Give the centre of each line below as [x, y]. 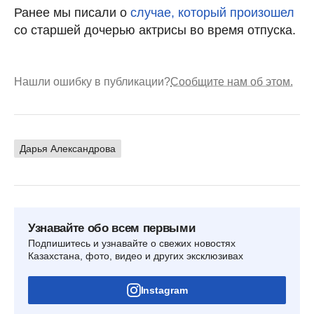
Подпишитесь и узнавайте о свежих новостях [132, 244]
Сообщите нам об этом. [232, 82]
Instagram [164, 291]
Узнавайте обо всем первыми [112, 228]
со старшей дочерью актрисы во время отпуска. [155, 30]
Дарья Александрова [68, 149]
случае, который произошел [212, 13]
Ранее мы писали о [72, 13]
